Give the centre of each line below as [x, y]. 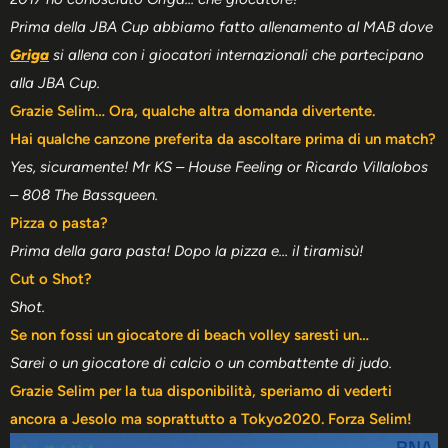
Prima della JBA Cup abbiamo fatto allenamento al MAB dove [221, 26]
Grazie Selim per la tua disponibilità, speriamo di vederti [201, 390]
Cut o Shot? [51, 278]
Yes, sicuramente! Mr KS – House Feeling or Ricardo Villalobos [219, 166]
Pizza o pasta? [59, 222]
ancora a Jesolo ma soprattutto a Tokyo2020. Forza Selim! [211, 418]
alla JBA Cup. [55, 82]
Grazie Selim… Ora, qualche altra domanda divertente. [192, 110]
